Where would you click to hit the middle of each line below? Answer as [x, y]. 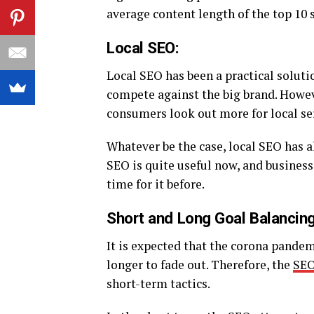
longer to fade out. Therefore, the [200, 265]
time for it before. [156, 184]
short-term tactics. [158, 284]
